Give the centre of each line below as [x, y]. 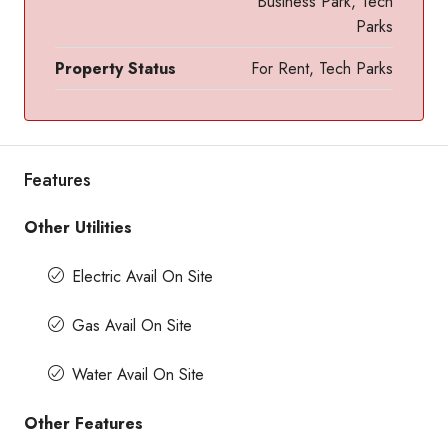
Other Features [83, 423]
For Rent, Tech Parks [322, 68]
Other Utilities [78, 227]
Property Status [115, 68]
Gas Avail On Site [132, 325]
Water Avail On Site [138, 374]
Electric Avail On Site [142, 276]
